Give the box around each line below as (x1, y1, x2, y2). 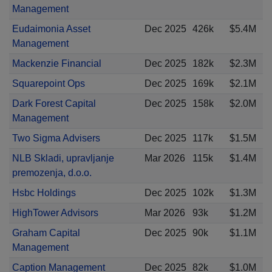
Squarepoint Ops (12, 78, 85, 89)
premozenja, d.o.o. (12, 168, 92, 178)
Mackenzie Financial (12, 58, 101, 69)
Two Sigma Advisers (12, 133, 100, 143)
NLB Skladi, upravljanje (12, 153, 114, 163)
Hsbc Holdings (12, 188, 76, 198)
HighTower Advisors (12, 208, 98, 218)
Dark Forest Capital (12, 98, 96, 109)
